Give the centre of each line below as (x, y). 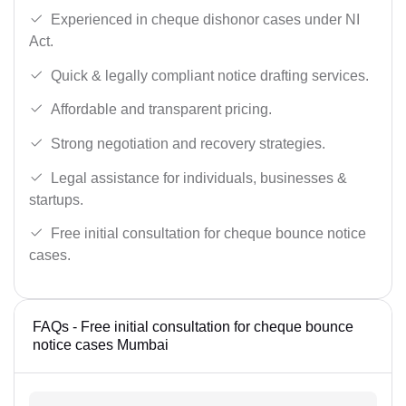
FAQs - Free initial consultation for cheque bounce (193, 326)
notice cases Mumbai (101, 344)
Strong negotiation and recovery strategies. (188, 143)
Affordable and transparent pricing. (161, 110)
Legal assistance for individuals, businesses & (199, 178)
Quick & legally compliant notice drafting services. (210, 75)
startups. (56, 199)
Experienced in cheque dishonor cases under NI (205, 20)
